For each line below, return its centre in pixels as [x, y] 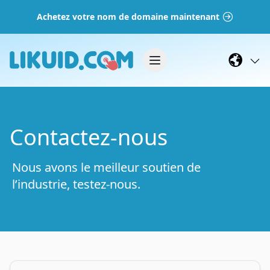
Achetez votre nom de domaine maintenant [128, 17]
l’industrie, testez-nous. [76, 184]
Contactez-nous [89, 137]
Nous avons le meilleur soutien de [106, 167]
